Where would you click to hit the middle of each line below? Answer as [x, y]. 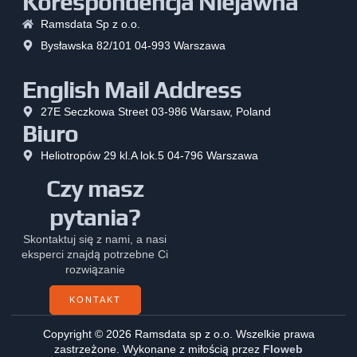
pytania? [95, 217]
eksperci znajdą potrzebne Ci [95, 254]
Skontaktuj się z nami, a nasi [95, 239]
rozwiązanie [95, 269]
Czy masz [95, 188]
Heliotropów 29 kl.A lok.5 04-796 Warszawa [149, 155]
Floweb [283, 349]
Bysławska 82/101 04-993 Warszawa [133, 45]
